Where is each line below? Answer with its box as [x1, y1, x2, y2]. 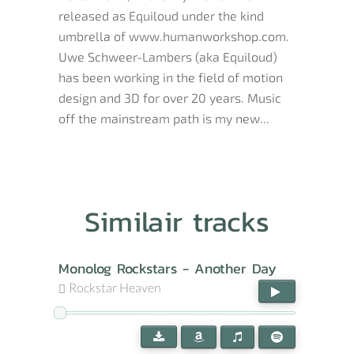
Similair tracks [85, 200, 269, 243]
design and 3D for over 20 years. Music [58, 90, 281, 105]
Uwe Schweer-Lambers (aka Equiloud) [58, 49, 277, 64]
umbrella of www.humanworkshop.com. [58, 28, 289, 43]
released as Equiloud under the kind [58, 8, 264, 23]
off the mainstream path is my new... [58, 111, 269, 126]
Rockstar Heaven [69, 280, 161, 295]
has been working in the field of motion [58, 70, 283, 85]
